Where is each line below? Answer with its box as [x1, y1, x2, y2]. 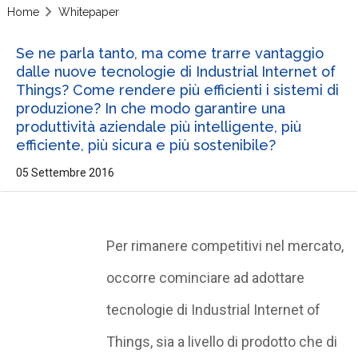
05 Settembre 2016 [15, 165, 114, 179]
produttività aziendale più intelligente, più [15, 117, 301, 135]
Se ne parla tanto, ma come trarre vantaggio [15, 44, 324, 62]
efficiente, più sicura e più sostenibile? [15, 136, 276, 153]
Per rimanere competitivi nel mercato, [106, 237, 344, 254]
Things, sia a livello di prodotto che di [106, 332, 338, 350]
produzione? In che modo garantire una [15, 99, 285, 117]
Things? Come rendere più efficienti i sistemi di [15, 81, 339, 98]
